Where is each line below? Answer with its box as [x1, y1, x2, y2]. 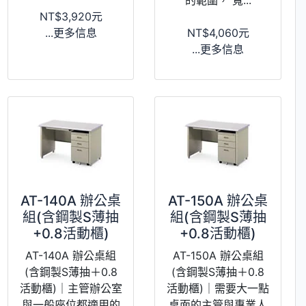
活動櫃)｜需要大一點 [167, 281, 270, 295]
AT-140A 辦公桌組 [25, 248, 117, 262]
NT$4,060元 [186, 25, 249, 40]
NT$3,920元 [39, 9, 102, 23]
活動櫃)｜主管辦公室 [19, 281, 122, 295]
